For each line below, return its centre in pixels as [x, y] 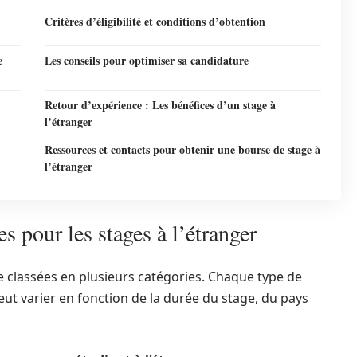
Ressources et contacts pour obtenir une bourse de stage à [182, 149]
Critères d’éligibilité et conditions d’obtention [155, 21]
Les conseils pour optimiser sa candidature [147, 60]
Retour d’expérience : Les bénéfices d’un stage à [160, 105]
